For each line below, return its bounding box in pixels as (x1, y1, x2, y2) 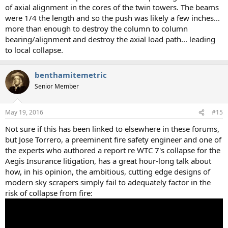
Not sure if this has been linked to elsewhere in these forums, (5, 124, 219, 134)
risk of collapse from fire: (5, 188, 93, 198)
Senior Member (35, 81, 79, 91)
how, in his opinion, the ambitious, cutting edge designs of (5, 166, 210, 177)
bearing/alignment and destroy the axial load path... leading (5, 34, 215, 44)
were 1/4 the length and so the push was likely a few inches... (5, 12, 220, 23)
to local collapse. (5, 44, 63, 55)
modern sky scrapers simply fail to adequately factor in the (5, 177, 211, 188)
